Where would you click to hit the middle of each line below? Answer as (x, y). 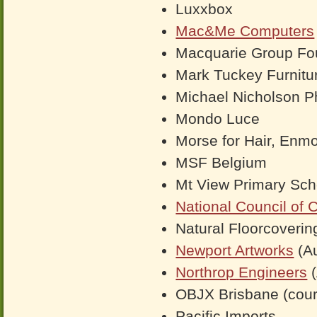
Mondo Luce (218, 119)
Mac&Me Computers (245, 31)
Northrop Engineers (242, 272)
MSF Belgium (221, 162)
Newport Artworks (235, 250)
